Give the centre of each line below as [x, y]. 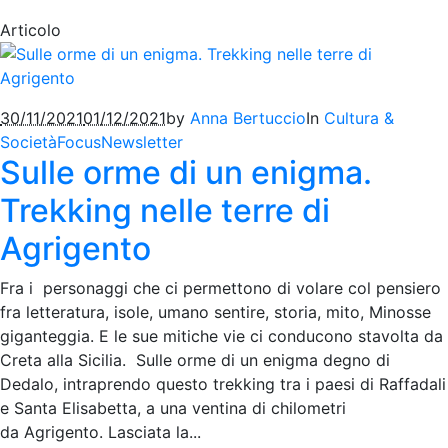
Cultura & [359, 118]
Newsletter [142, 142]
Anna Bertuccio [248, 118]
